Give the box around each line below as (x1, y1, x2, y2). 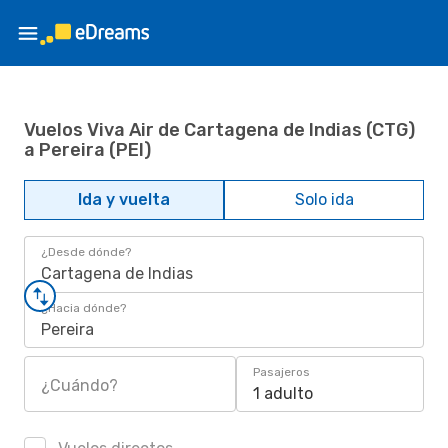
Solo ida (294, 190, 354, 209)
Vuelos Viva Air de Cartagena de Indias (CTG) (24, 118, 415, 141)
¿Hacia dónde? (41, 301, 126, 315)
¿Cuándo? (41, 376, 118, 395)
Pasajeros (253, 365, 310, 379)
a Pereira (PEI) (24, 138, 151, 161)
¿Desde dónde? (41, 245, 131, 259)
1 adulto (253, 384, 313, 403)
